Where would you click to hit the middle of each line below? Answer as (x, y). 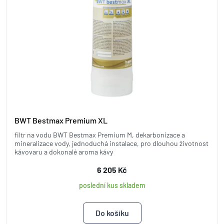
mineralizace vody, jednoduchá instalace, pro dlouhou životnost (111, 143)
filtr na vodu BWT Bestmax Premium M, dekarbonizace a (100, 134)
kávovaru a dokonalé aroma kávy (64, 151)
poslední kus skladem (112, 185)
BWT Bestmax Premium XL (61, 120)
